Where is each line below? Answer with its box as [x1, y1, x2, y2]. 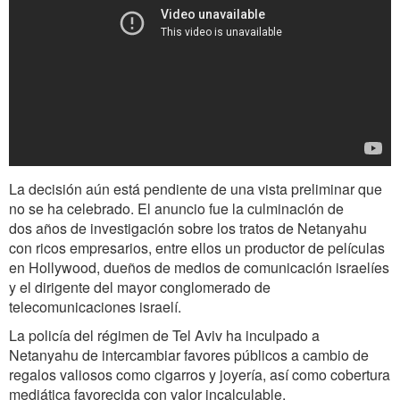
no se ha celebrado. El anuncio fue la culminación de [9, 198, 344, 220]
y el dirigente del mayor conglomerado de [9, 277, 271, 298]
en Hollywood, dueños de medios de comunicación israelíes [9, 257, 389, 279]
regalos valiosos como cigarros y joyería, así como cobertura [9, 364, 390, 386]
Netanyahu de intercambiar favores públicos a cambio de [9, 345, 369, 366]
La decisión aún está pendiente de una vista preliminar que [9, 179, 382, 200]
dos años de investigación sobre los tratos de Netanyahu [9, 218, 367, 239]
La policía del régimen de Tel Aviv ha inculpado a [9, 325, 320, 346]
